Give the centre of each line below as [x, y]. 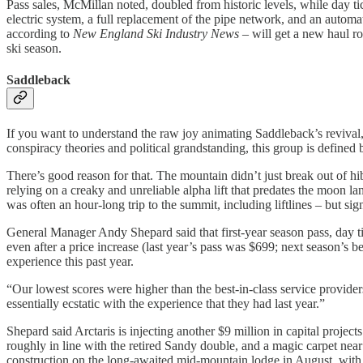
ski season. [34, 48]
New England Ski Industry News [158, 33]
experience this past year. [70, 262]
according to [40, 33]
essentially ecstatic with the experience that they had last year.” [166, 304]
